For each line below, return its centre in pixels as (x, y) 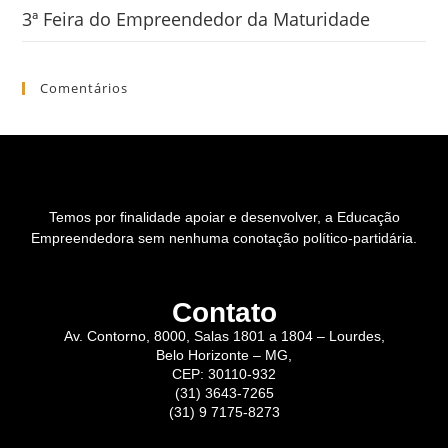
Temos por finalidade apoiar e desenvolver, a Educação (224, 217)
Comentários (84, 88)
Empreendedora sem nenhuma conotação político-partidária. (224, 238)
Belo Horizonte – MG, (224, 355)
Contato (224, 313)
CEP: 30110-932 (224, 374)
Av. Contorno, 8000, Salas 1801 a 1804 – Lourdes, (224, 336)
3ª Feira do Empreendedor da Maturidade (196, 19)
